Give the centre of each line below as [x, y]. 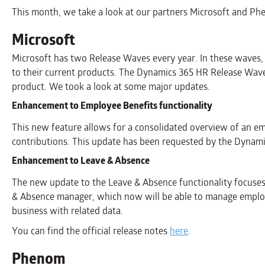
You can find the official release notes [91, 231]
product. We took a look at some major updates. [111, 87]
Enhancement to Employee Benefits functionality [112, 106]
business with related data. [67, 211]
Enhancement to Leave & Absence [81, 161]
